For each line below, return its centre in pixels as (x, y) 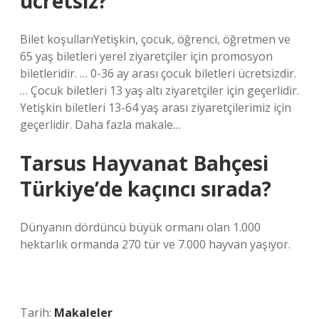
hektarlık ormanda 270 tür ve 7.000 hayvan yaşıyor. (155, 244)
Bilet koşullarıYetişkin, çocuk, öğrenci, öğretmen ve (155, 39)
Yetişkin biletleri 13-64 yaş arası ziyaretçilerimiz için (156, 108)
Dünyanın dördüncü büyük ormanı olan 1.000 (140, 227)
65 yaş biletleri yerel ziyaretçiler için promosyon (146, 56)
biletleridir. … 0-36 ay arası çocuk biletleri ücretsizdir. (158, 73)
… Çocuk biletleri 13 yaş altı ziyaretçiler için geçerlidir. (159, 90)
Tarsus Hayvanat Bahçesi (144, 163)
